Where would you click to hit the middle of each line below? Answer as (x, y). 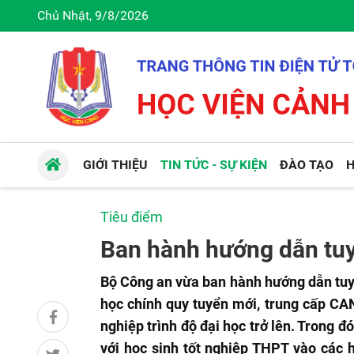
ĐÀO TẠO (307, 165)
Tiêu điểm (132, 217)
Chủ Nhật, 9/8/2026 (93, 15)
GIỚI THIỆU (116, 165)
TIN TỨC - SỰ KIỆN (214, 165)
